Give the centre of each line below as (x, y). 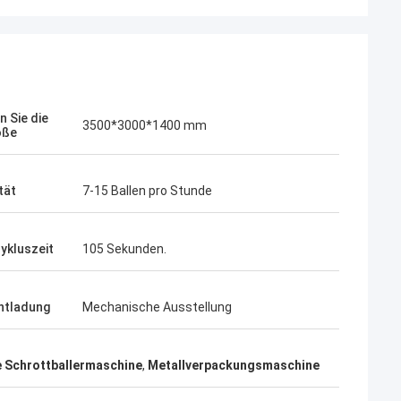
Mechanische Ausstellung (157, 307)
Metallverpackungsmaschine (234, 365)
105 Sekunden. (124, 249)
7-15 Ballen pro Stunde (147, 191)
